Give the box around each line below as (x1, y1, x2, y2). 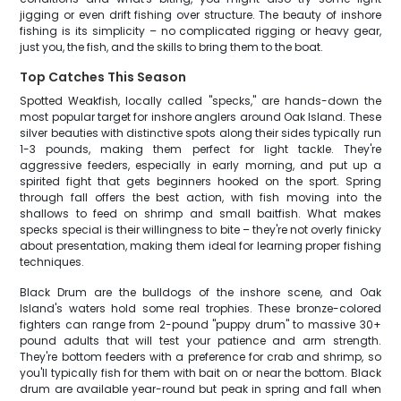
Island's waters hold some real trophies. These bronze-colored (20, 301, 381, 316)
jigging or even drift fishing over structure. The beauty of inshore (20, 7, 381, 22)
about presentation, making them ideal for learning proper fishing (20, 238, 381, 253)
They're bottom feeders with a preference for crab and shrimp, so (20, 349, 381, 364)
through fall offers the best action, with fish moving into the (20, 190, 381, 205)
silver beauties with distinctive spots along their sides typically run (20, 125, 381, 141)
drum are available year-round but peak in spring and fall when (20, 381, 381, 397)
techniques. (20, 254, 85, 269)
